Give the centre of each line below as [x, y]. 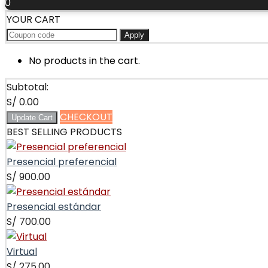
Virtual [22, 252]
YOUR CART [33, 20]
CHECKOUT [86, 117]
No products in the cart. [84, 61]
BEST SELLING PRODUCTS [64, 132]
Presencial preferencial [62, 162]
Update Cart [32, 118]
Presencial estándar [54, 207]
